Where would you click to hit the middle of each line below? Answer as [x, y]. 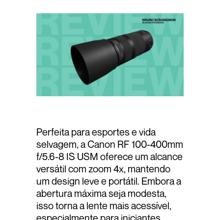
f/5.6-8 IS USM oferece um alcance [110, 157]
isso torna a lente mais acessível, [104, 206]
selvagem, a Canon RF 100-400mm [110, 144]
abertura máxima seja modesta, [101, 193]
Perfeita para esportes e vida [96, 132]
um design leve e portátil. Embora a [109, 181]
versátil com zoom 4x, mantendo [103, 169]
